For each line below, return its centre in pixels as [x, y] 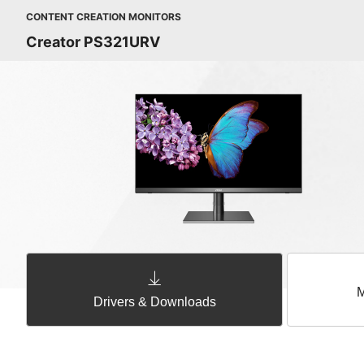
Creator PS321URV [93, 42]
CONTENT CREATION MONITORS [104, 17]
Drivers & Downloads [154, 302]
